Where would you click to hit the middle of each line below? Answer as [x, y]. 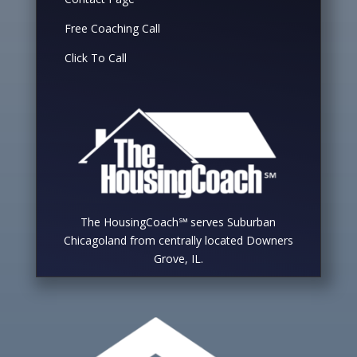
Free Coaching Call [112, 28]
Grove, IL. [178, 258]
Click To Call [95, 57]
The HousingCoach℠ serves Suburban [178, 222]
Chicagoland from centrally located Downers [178, 240]
